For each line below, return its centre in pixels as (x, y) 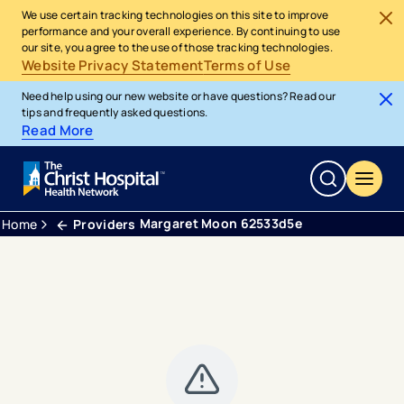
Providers (105, 224)
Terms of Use (247, 65)
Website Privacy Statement (113, 65)
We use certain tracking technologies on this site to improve (175, 15)
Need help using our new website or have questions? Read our (179, 96)
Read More (58, 130)
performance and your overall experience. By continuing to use (181, 31)
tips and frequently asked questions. (115, 112)
